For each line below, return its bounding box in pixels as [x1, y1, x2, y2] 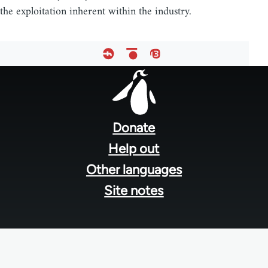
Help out [108, 140, 160, 157]
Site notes [104, 182, 164, 199]
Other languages [86, 161, 182, 178]
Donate [112, 119, 156, 136]
